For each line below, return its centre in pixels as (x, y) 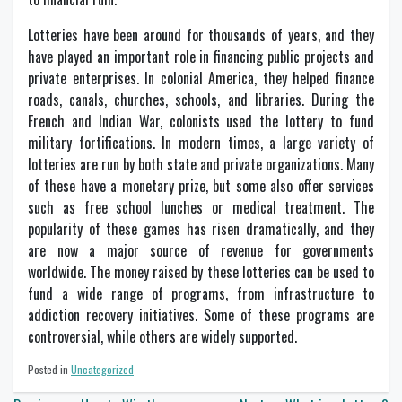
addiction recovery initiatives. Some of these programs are (201, 315)
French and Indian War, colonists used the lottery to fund (201, 122)
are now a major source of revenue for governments (201, 251)
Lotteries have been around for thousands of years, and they (201, 35)
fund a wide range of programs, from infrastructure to (201, 294)
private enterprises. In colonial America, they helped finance (201, 79)
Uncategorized (102, 370)
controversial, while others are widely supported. (162, 337)
